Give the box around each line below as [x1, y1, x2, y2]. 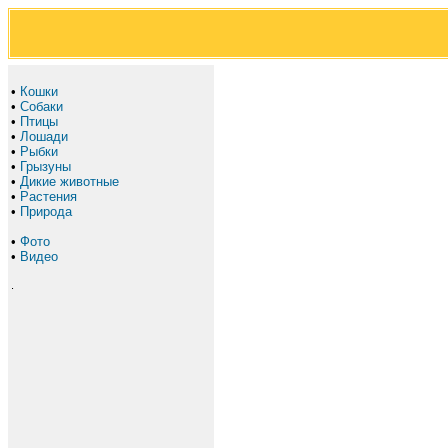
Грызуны [20, 159, 71, 174]
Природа [20, 204, 72, 219]
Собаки [20, 99, 63, 114]
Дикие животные [20, 174, 119, 189]
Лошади [20, 129, 68, 144]
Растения [20, 189, 77, 204]
